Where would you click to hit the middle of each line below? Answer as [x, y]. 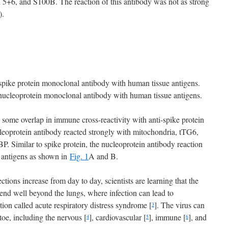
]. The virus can [179, 205]
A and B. [103, 156]
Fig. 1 [79, 156]
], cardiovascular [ [118, 217]
